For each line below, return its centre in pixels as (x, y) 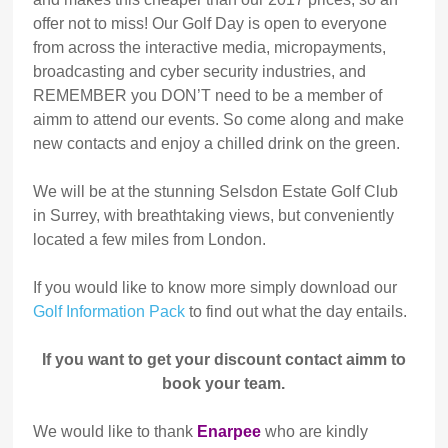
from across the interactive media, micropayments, (210, 48)
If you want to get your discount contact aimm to (223, 360)
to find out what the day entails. (296, 312)
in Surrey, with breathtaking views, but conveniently (214, 216)
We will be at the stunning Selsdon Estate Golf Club (216, 192)
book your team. (224, 384)
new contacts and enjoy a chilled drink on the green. (217, 144)
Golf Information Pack (109, 312)
